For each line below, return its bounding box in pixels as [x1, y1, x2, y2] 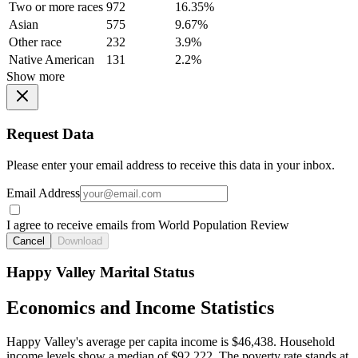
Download [58, 234, 102, 247]
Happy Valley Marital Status [6, 264, 194, 281]
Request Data [6, 125, 94, 143]
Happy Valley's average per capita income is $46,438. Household [6, 335, 335, 349]
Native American [9, 53, 94, 67]
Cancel [13, 234, 45, 247]
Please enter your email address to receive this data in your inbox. [6, 157, 335, 172]
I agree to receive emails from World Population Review [6, 217, 289, 232]
